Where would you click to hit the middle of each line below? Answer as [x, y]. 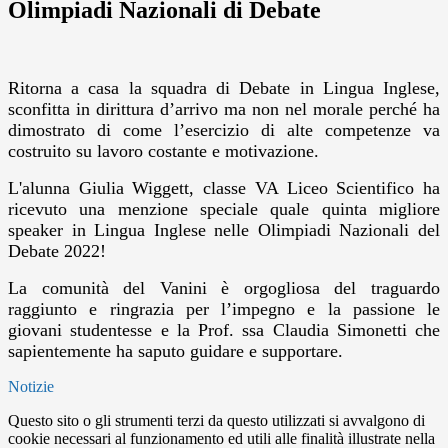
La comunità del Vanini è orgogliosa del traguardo [224, 288]
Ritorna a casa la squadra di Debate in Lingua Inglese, [224, 88]
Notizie [31, 387]
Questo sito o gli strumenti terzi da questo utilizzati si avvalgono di [216, 421]
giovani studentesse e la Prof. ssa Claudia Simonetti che [224, 330]
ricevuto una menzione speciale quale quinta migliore [224, 209]
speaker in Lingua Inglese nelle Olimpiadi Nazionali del [224, 230]
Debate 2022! [59, 251]
